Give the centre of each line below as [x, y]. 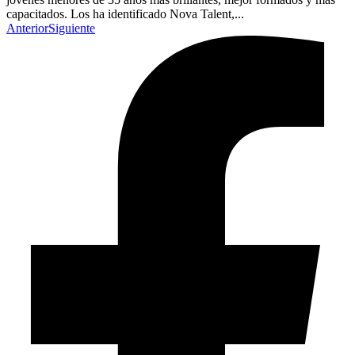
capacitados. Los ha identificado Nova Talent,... [125, 14]
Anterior [27, 29]
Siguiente [72, 29]
